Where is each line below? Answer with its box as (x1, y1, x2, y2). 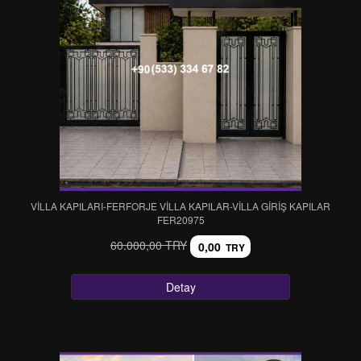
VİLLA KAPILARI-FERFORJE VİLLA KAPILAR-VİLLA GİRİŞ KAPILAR (31, 199, 330, 213)
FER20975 (156, 213, 205, 226)
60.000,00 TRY (110, 236, 187, 253)
